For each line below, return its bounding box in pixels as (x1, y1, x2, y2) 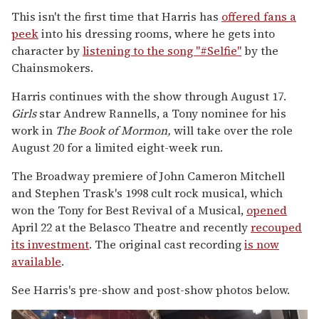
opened (246, 202, 287, 218)
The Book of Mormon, (56, 122, 174, 138)
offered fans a (221, 8, 296, 24)
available (11, 253, 61, 269)
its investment (11, 236, 89, 252)
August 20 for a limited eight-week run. (11, 139, 223, 155)
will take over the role (174, 122, 293, 138)
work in (11, 122, 56, 138)
